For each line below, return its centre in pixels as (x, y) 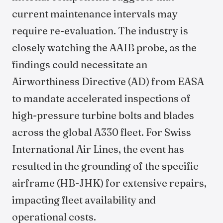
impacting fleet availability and (84, 200)
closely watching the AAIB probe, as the (104, 48)
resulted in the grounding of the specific (105, 166)
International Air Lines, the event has (98, 149)
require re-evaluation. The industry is (100, 31)
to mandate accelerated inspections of (101, 98)
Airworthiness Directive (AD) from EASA (108, 81)
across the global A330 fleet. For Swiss (102, 132)
